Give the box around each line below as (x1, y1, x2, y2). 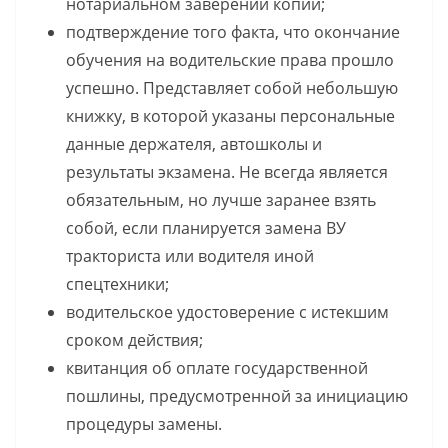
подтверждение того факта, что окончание (66, 21, 400, 44)
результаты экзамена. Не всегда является (66, 161, 388, 184)
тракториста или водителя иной (66, 245, 314, 268)
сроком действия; (66, 329, 203, 352)
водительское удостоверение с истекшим (66, 301, 389, 324)
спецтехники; (66, 273, 169, 296)
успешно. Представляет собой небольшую (66, 77, 398, 100)
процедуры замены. (66, 413, 222, 436)
